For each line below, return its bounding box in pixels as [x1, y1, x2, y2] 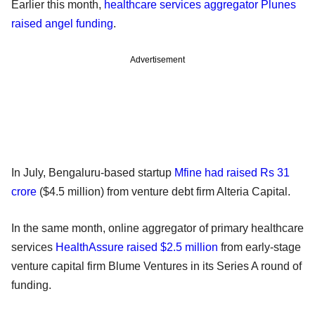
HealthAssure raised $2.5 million [56, 241, 218, 254]
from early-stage [218, 241, 301, 254]
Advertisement [130, 55, 185, 65]
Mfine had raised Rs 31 [174, 167, 290, 179]
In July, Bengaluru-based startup [11, 167, 174, 179]
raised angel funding [11, 18, 113, 30]
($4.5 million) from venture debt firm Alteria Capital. [37, 186, 290, 198]
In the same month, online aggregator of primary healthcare [11, 222, 304, 235]
